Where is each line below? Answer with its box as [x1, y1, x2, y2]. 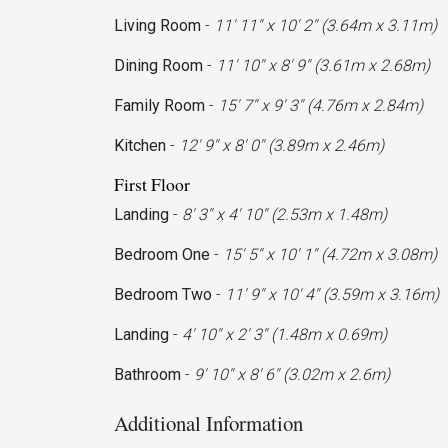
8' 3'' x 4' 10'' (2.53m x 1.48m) [182, 204, 387, 224]
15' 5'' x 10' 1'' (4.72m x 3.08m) [223, 244, 437, 264]
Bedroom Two [114, 284, 212, 304]
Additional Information [114, 408, 303, 437]
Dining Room [114, 55, 203, 75]
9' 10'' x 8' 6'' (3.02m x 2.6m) [194, 364, 390, 384]
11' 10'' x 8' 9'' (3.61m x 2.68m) [216, 55, 430, 75]
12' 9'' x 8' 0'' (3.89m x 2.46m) [179, 135, 384, 155]
